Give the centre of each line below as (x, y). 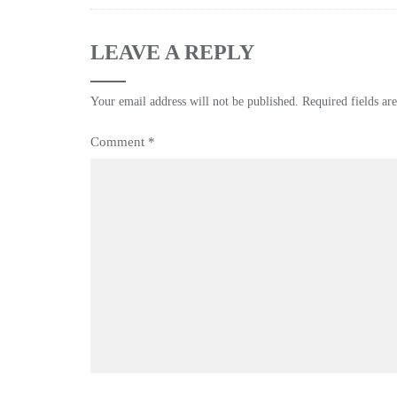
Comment (119, 142)
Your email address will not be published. (195, 101)
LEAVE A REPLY (172, 52)
